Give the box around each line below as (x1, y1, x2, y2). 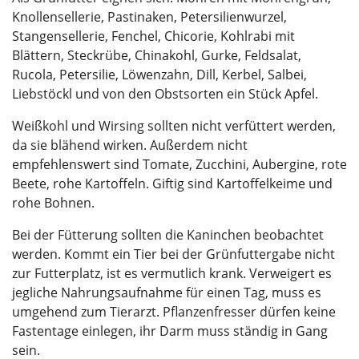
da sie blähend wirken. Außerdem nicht (12, 135, 248, 154)
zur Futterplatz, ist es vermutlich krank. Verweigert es (12, 264, 332, 282)
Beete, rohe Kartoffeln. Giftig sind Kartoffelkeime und (12, 174, 333, 192)
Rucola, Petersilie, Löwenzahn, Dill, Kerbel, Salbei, (12, 65, 307, 83)
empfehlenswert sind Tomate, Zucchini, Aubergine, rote (12, 155, 347, 173)
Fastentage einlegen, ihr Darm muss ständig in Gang (12, 321, 328, 340)
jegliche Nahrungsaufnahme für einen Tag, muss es (12, 283, 321, 301)
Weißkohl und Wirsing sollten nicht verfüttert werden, (12, 116, 336, 135)
